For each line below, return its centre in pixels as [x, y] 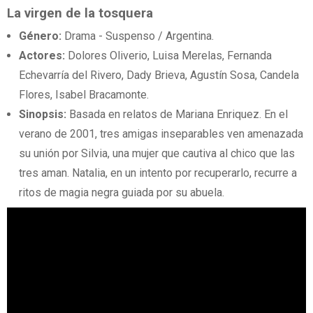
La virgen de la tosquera [80, 13]
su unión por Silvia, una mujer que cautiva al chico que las [157, 153]
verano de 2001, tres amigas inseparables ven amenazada [161, 133]
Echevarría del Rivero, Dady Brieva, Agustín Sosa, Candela [159, 75]
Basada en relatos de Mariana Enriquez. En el [177, 114]
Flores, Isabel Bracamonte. [84, 94]
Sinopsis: [43, 114]
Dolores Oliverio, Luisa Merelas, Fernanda [169, 55]
